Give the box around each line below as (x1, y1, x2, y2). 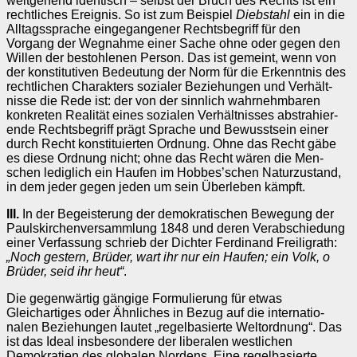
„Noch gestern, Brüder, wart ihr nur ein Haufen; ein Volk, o (6, 249, 330, 264)
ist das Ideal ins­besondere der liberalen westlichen (6, 334, 292, 348)
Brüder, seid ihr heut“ (6, 264, 124, 278)
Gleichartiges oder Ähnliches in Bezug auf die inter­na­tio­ (6, 305, 324, 320)
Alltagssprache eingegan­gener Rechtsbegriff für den (6, 22, 300, 36)
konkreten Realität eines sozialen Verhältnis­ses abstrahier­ (6, 108, 338, 122)
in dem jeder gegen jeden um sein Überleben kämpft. (6, 179, 305, 194)
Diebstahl (236, 7, 293, 22)
